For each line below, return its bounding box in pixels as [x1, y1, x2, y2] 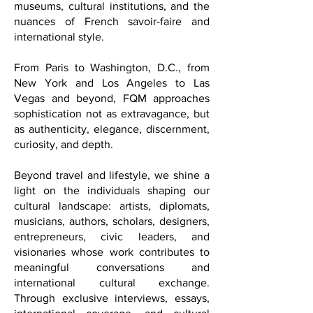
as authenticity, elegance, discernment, [14, 143, 210, 156]
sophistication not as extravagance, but [14, 128, 210, 140]
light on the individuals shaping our [14, 205, 210, 217]
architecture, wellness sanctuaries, [14, 5, 210, 17]
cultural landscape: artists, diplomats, [14, 220, 210, 233]
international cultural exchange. [14, 297, 210, 310]
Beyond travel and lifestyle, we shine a [14, 189, 210, 202]
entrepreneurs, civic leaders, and [14, 251, 210, 263]
